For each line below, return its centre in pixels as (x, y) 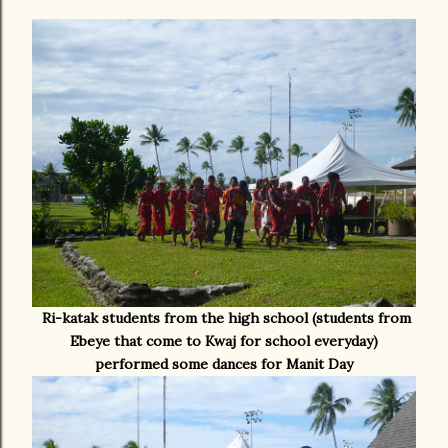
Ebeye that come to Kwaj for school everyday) (224, 341)
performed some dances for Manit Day (224, 364)
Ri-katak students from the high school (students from (226, 318)
